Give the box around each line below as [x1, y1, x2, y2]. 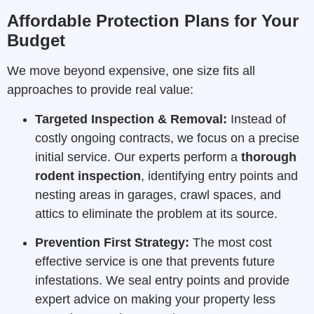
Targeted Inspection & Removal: [35, 111, 227, 126]
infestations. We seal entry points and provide [35, 273, 289, 288]
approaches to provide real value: [7, 83, 193, 97]
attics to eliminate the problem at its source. [35, 206, 278, 221]
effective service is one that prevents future [35, 254, 275, 269]
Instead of [227, 111, 286, 126]
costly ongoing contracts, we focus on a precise [35, 130, 299, 145]
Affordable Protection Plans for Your [7, 11, 299, 31]
